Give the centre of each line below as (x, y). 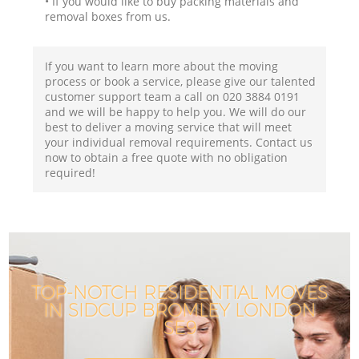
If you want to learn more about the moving (162, 66)
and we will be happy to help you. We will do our (176, 111)
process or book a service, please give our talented (181, 81)
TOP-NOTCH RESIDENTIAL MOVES (179, 293)
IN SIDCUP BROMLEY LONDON (179, 311)
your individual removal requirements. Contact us (179, 142)
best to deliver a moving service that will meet (169, 127)
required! (71, 172)
